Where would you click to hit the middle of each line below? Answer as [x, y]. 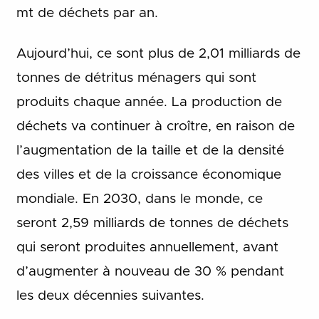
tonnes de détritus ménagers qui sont [136, 78]
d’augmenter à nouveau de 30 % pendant [150, 271]
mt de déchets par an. [87, 14]
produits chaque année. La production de [149, 102]
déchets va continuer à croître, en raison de [155, 126]
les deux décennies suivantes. [110, 296]
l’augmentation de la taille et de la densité [150, 150]
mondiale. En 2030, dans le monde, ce [139, 199]
